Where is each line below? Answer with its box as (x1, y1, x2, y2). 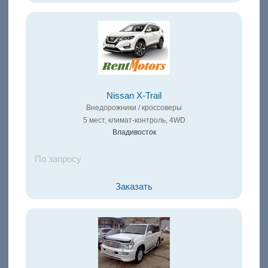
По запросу (34, 154, 81, 165)
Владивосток (112, 128, 156, 137)
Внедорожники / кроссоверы (86, 103, 182, 112)
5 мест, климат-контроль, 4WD (83, 116, 185, 125)
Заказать (115, 182, 153, 192)
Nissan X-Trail (106, 91, 162, 101)
